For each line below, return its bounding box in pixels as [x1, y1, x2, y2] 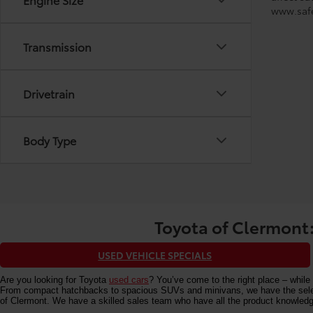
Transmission [23, 38, 92, 54]
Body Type [23, 132, 76, 148]
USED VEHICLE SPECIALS [98, 248, 212, 262]
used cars [109, 275, 149, 285]
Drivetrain [23, 85, 75, 101]
